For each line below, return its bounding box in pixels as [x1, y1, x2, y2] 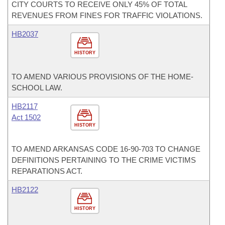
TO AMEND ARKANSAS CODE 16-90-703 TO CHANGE [12, 145, 200, 153]
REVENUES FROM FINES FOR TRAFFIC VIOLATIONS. [12, 11, 202, 20]
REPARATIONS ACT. [12, 167, 82, 175]
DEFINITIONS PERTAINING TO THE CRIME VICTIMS [12, 156, 196, 164]
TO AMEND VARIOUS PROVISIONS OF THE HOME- [12, 72, 193, 81]
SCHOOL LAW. [12, 83, 62, 92]
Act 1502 [12, 113, 41, 122]
